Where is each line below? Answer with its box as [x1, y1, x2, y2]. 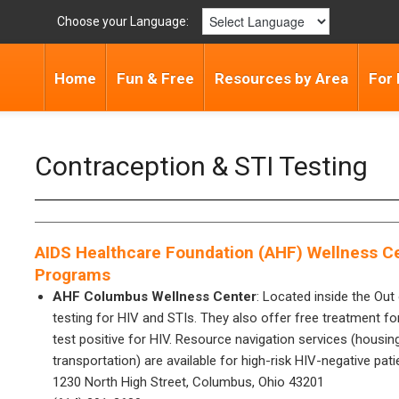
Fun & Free [117, 69, 194, 87]
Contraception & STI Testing [35, 151, 368, 182]
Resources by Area [215, 69, 348, 87]
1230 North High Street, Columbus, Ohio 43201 [53, 374, 324, 390]
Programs [35, 265, 110, 285]
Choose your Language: [56, 14, 189, 28]
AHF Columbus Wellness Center [53, 289, 256, 305]
